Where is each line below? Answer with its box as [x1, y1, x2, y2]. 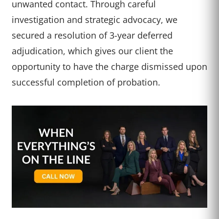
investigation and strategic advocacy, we [12, 13, 177, 26]
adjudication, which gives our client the [12, 44, 173, 57]
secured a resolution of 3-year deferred [12, 29, 173, 42]
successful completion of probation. [12, 76, 160, 88]
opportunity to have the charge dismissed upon [12, 60, 207, 73]
